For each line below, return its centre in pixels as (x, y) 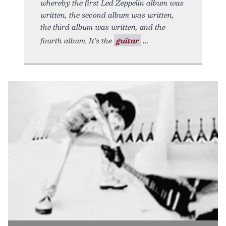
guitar (128, 40)
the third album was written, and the (103, 26)
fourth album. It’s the (77, 40)
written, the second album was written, (107, 14)
